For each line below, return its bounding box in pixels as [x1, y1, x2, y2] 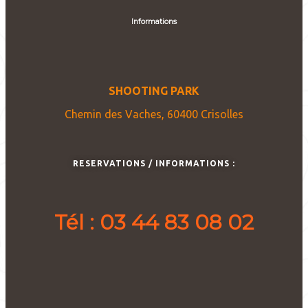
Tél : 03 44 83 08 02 [54, 209, 254, 235]
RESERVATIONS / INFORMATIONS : [73, 158, 235, 168]
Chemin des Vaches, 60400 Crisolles [65, 107, 243, 120]
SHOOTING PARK [109, 84, 199, 97]
